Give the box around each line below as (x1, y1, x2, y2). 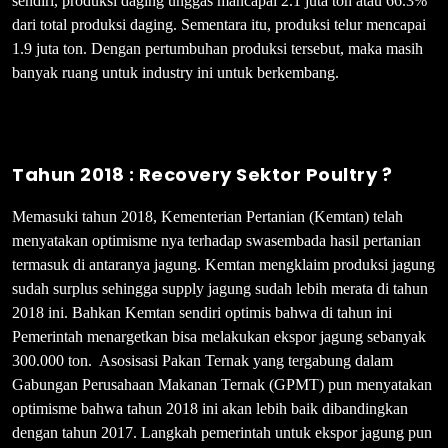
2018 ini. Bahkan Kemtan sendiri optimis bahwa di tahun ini (12, 303, 392, 321)
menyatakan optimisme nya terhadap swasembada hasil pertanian (12, 231, 421, 249)
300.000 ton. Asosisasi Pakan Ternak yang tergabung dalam (12, 351, 393, 369)
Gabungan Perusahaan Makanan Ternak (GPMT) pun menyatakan (12, 375, 432, 393)
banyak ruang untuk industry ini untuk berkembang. (12, 63, 339, 81)
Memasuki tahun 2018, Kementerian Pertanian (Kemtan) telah (12, 207, 403, 225)
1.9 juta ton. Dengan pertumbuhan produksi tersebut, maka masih (12, 39, 423, 57)
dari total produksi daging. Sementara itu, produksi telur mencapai (12, 15, 426, 33)
